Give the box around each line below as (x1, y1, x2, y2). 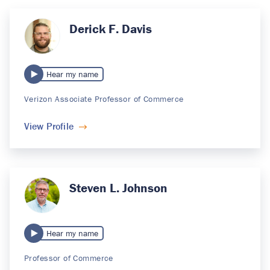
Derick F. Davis (69, 20, 152, 37)
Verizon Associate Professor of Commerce (24, 93, 184, 105)
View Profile (24, 120, 74, 133)
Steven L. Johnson (69, 180, 168, 196)
